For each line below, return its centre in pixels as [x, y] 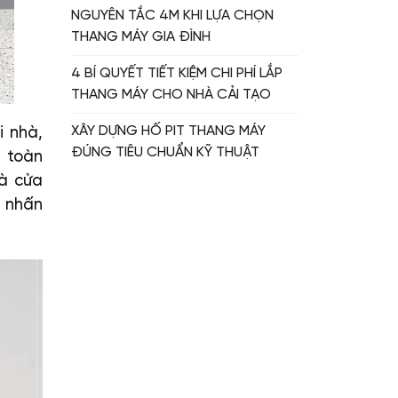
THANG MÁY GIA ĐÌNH [141, 38]
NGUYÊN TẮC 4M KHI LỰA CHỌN [172, 16]
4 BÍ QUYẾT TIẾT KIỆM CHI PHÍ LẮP [177, 74]
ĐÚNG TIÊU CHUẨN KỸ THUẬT [165, 153]
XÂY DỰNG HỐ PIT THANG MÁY [168, 132]
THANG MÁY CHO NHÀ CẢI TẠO [171, 96]
